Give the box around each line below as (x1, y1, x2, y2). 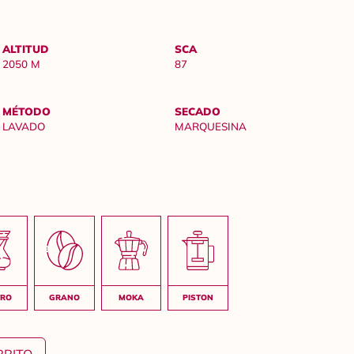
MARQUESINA (174, 119, 247, 133)
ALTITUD (2, 42, 50, 56)
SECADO (174, 104, 220, 118)
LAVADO (2, 119, 46, 133)
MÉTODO (2, 104, 51, 118)
